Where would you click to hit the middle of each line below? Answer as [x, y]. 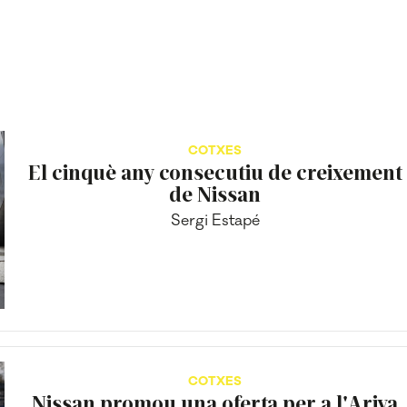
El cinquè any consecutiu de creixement [215, 172]
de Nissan [215, 194]
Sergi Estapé [215, 221]
